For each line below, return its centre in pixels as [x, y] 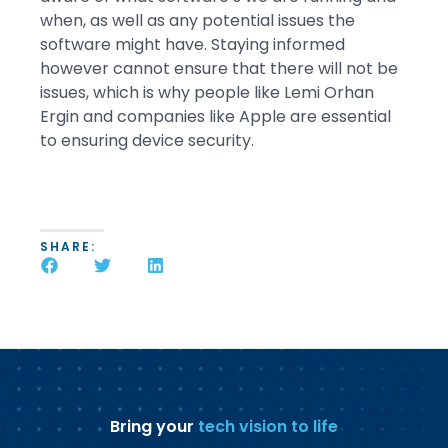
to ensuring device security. [147, 140]
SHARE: [68, 246]
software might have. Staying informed [192, 44]
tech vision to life [268, 426]
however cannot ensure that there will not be [219, 68]
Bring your [154, 426]
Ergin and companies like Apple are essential [215, 116]
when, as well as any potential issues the [197, 20]
